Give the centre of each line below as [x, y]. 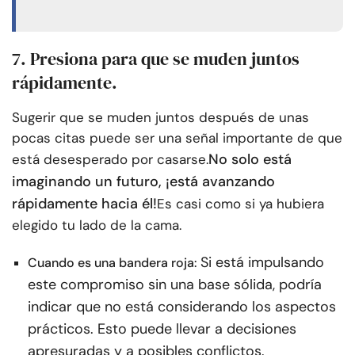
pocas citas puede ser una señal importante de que [177, 138]
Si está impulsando [262, 263]
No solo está [250, 160]
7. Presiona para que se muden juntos [156, 59]
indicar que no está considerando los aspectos [182, 307]
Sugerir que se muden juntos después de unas [160, 118]
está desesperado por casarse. [110, 160]
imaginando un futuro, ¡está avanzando [143, 182]
